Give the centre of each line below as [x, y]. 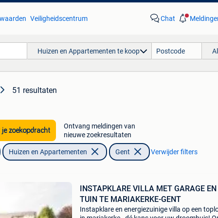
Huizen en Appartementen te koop [88, 51]
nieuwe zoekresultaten [97, 135]
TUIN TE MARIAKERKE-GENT [130, 199]
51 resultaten [35, 90]
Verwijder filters [174, 152]
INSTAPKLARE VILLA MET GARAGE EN [148, 189]
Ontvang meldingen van [99, 126]
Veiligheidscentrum [59, 18]
